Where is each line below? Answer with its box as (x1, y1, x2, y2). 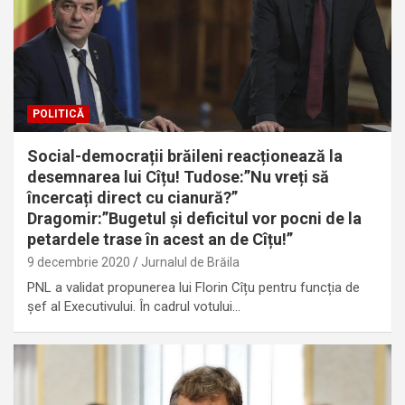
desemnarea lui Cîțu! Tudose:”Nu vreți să (27, 166, 329, 186)
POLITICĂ (33, 107, 84, 120)
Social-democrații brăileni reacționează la (27, 146, 343, 165)
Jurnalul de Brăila (141, 254, 240, 269)
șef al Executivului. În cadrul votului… (27, 297, 240, 315)
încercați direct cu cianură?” (27, 187, 238, 207)
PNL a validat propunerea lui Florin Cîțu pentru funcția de (27, 278, 360, 296)
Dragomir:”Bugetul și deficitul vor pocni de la (27, 208, 362, 228)
